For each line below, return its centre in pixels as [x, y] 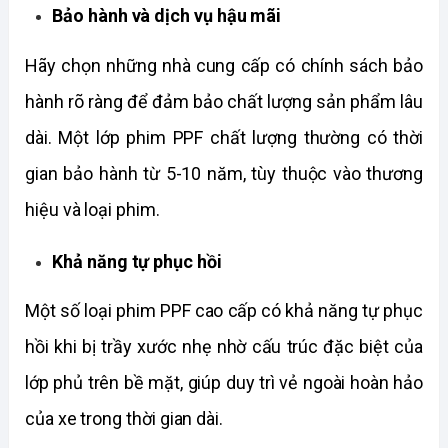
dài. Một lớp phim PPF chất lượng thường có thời [224, 137]
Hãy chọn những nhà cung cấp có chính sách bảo [224, 65]
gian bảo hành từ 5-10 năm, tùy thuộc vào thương [224, 173]
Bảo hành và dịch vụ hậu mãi [167, 16]
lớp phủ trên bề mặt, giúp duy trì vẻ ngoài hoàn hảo [224, 383]
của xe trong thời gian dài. [124, 419]
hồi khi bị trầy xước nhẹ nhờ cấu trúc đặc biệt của [224, 347]
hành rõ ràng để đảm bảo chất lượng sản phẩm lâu [224, 101]
